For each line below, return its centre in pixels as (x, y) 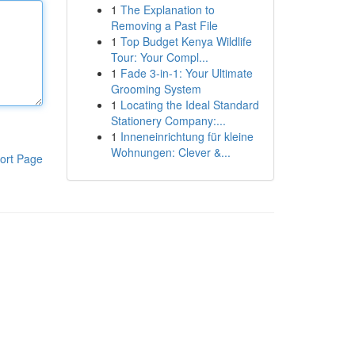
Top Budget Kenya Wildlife (186, 41)
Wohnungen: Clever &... (170, 152)
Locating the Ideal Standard (189, 105)
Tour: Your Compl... (159, 57)
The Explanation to (167, 10)
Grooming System (156, 89)
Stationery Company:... (168, 120)
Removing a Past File (164, 25)
